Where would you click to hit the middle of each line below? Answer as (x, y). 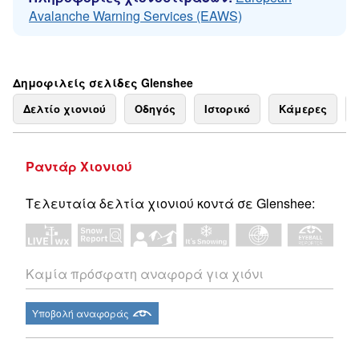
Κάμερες (303, 109)
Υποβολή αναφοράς (81, 313)
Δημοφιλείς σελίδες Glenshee (103, 83)
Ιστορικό (227, 109)
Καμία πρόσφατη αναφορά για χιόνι (145, 274)
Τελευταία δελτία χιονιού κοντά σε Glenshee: (170, 203)
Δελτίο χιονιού (65, 109)
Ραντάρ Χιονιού (79, 166)
